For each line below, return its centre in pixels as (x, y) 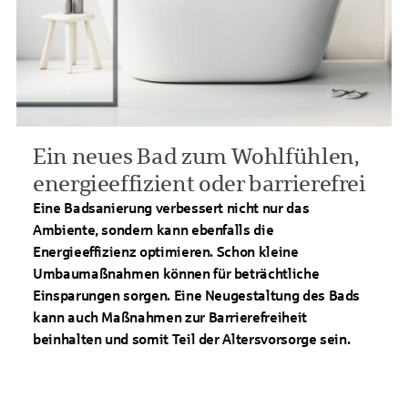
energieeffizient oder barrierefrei (199, 184)
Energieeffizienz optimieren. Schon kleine (166, 252)
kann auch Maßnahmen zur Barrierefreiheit (170, 317)
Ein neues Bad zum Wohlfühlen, (196, 157)
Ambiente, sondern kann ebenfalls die (153, 230)
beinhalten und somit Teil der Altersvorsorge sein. (192, 339)
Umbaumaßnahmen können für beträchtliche (176, 274)
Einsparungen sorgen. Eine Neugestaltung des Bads (197, 296)
